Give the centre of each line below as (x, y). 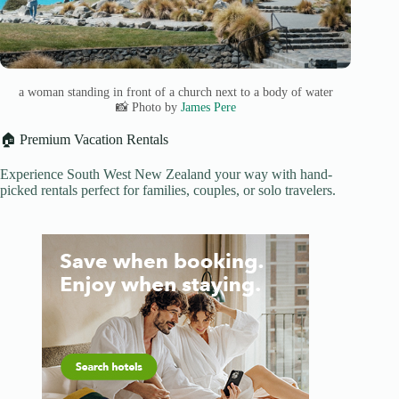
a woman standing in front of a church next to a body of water (175, 92)
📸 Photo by (148, 107)
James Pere (208, 107)
